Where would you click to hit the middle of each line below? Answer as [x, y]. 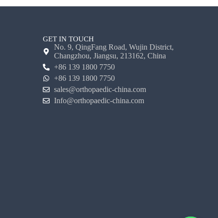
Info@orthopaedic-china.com [99, 100]
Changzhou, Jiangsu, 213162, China [110, 56]
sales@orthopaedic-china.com [100, 89]
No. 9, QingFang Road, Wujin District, [114, 47]
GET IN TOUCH [69, 39]
